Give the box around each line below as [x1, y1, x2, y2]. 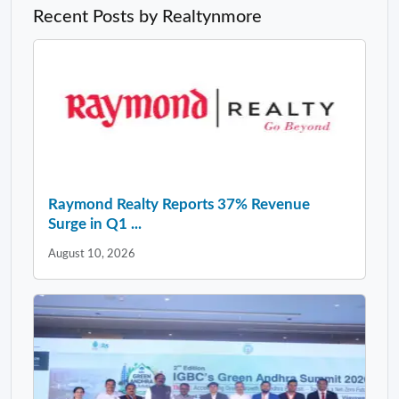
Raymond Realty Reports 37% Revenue [48, 196, 310, 212]
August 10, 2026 [48, 248, 135, 259]
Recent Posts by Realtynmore [33, 7, 262, 26]
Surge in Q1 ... [48, 216, 142, 232]
